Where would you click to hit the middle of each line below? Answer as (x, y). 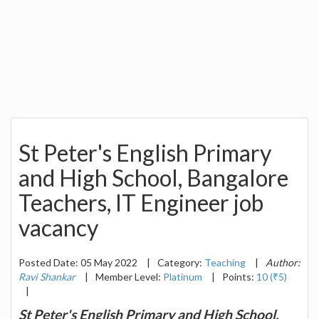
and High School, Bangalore (153, 178)
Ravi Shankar (47, 276)
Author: (283, 262)
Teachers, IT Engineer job (141, 203)
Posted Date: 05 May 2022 (79, 262)
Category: (181, 262)
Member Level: (129, 276)
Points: (239, 276)
